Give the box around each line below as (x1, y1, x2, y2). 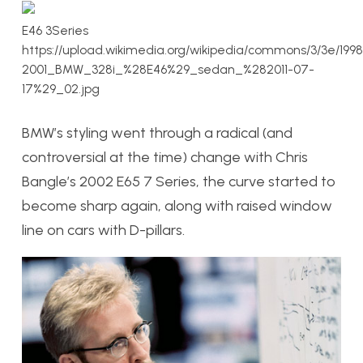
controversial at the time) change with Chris (22, 147, 308, 166)
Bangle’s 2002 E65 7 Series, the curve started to (22, 172, 335, 190)
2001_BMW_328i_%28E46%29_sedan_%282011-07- (22, 61, 314, 77)
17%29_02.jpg (22, 80, 100, 96)
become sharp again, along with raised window (22, 196, 332, 215)
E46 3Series (22, 22, 88, 38)
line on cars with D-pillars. (22, 220, 185, 239)
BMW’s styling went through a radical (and (22, 123, 293, 142)
